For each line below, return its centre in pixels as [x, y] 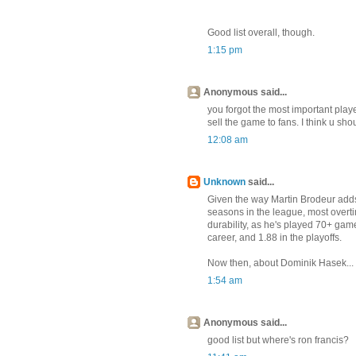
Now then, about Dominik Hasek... [280, 263]
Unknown [224, 182]
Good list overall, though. [261, 33]
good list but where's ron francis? [278, 341]
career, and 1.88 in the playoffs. [274, 238]
